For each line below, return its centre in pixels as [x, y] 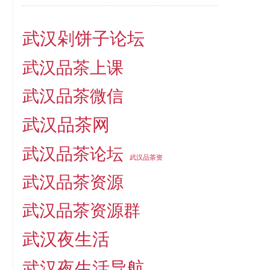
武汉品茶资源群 [81, 210]
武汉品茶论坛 [73, 153]
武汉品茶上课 [73, 67]
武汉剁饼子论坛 [83, 38]
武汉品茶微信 [73, 96]
